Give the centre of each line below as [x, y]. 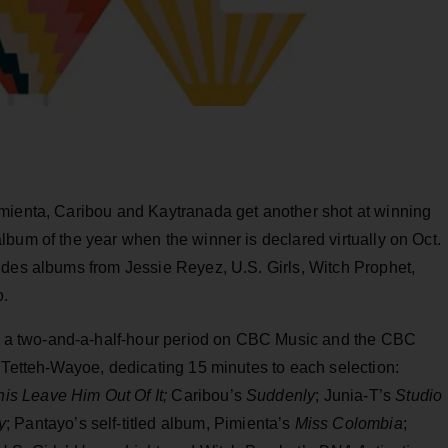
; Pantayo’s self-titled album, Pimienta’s [150, 424]
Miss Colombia [348, 424]
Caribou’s [207, 396]
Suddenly [281, 396]
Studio [419, 396]
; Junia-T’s [355, 396]
